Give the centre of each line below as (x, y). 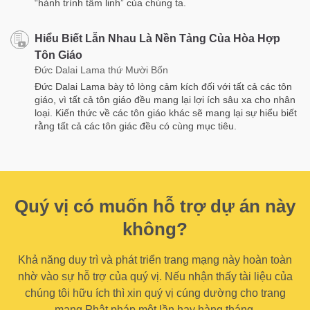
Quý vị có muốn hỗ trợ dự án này (155, 206)
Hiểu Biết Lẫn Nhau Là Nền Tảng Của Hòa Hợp (157, 38)
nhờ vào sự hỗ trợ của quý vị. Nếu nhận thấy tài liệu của (155, 276)
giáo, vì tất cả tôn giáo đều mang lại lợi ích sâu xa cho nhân (165, 99)
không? (155, 229)
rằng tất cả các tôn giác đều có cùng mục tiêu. (136, 126)
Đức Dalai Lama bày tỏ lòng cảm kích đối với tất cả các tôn (163, 86)
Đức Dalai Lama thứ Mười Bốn (101, 70)
